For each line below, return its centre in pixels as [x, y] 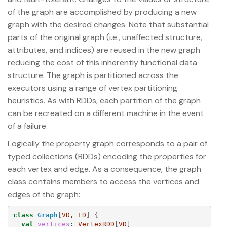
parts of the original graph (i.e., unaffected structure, [105, 37]
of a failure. [28, 126]
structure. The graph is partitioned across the [93, 75]
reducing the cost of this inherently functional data [102, 62]
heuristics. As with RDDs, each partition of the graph [104, 100]
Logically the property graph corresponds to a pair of [107, 143]
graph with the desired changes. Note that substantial [108, 24]
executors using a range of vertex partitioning [92, 88]
